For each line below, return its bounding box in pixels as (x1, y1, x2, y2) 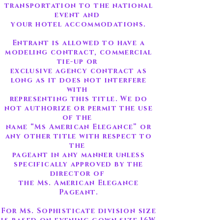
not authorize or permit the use (4, 104, 153, 113)
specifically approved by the (14, 160, 143, 169)
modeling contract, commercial (5, 48, 152, 57)
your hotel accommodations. (11, 20, 146, 29)
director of (50, 169, 108, 178)
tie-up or (56, 57, 100, 66)
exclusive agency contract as (10, 66, 147, 76)
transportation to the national (4, 1, 153, 10)
